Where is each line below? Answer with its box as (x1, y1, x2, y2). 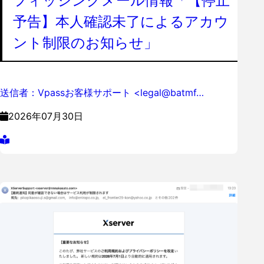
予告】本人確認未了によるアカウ (13, 13, 229, 31)
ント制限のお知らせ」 (13, 34, 158, 52)
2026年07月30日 (8, 110, 83, 123)
